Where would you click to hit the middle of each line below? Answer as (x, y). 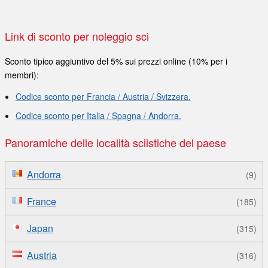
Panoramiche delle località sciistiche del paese (119, 142)
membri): (22, 74)
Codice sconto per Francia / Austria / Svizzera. (103, 96)
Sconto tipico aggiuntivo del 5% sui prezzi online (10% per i (116, 61)
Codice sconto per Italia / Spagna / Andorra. (98, 115)
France (42, 201)
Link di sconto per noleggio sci (80, 36)
